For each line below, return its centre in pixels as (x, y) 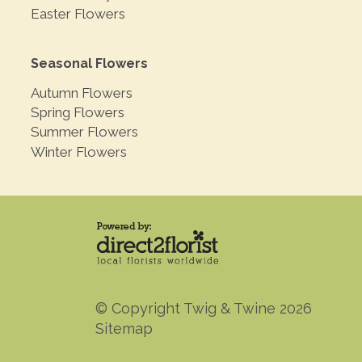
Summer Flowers (84, 132)
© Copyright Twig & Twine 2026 (204, 308)
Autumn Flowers (82, 93)
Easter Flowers (78, 13)
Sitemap (124, 328)
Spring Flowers (78, 112)
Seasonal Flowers (89, 64)
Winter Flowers (79, 152)
